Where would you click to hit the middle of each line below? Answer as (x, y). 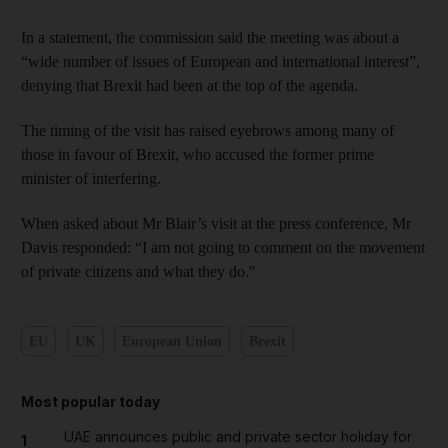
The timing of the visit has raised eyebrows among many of (207, 130)
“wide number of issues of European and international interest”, (220, 61)
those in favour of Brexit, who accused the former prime (197, 154)
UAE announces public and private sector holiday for (237, 436)
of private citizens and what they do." (138, 271)
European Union (172, 341)
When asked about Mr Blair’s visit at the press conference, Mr (216, 223)
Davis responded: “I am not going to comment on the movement (223, 247)
